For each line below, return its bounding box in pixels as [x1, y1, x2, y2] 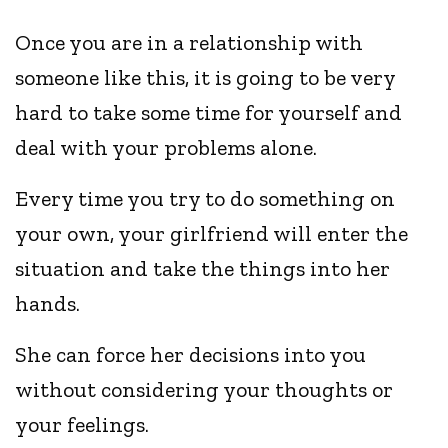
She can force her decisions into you [15, 341, 367, 369]
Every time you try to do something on [15, 185, 396, 213]
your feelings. [15, 411, 155, 439]
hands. [15, 290, 86, 318]
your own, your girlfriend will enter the [15, 220, 409, 248]
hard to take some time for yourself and [15, 99, 403, 127]
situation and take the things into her [15, 255, 391, 283]
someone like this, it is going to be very [15, 64, 396, 92]
